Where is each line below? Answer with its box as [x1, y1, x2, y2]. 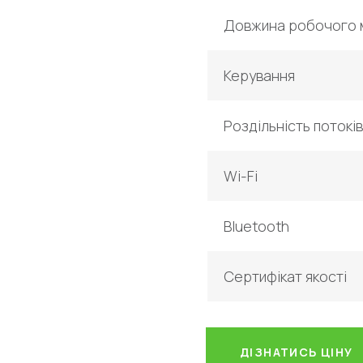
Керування [224, 66, 295, 85]
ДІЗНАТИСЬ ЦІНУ [240, 344, 353, 360]
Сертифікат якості [224, 267, 347, 286]
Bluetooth [224, 216, 289, 236]
